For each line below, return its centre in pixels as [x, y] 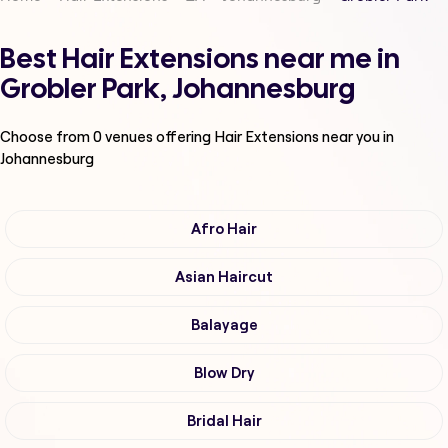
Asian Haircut [224, 277]
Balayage [224, 325]
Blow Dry [224, 373]
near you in [358, 137]
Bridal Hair [224, 421]
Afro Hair [224, 229]
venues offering [158, 137]
